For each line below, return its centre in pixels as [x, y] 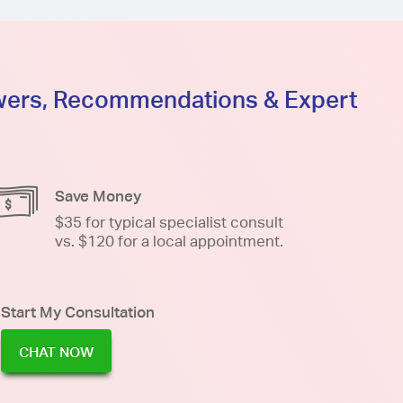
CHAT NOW [56, 352]
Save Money [98, 196]
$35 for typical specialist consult [169, 222]
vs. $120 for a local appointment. [169, 241]
